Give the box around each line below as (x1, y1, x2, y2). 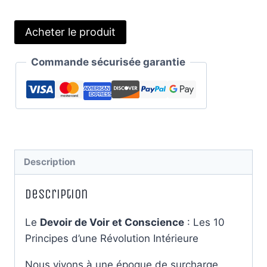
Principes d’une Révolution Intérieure (25, 232, 198, 244)
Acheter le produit (25, 26, 116, 39)
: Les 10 (184, 216, 225, 228)
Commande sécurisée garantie (31, 56, 185, 69)
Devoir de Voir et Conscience (40, 216, 184, 228)
